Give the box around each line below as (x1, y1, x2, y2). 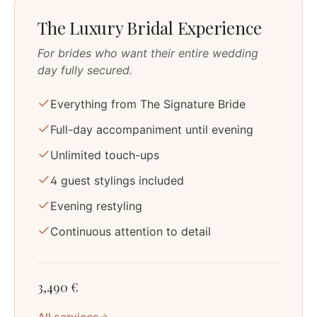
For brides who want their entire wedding (38, 45, 258, 60)
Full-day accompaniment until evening (50, 122, 253, 137)
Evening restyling (50, 198, 142, 213)
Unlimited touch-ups (50, 147, 159, 162)
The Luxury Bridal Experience (38, 16, 262, 39)
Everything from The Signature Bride (50, 96, 246, 111)
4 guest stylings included (50, 173, 184, 188)
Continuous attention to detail (50, 224, 211, 238)
